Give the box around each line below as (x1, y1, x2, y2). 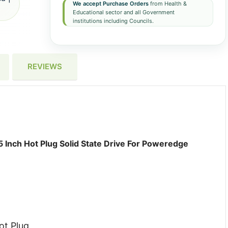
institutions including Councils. (72, 17, 154, 24)
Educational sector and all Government (72, 9, 175, 16)
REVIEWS (27, 62, 62, 71)
